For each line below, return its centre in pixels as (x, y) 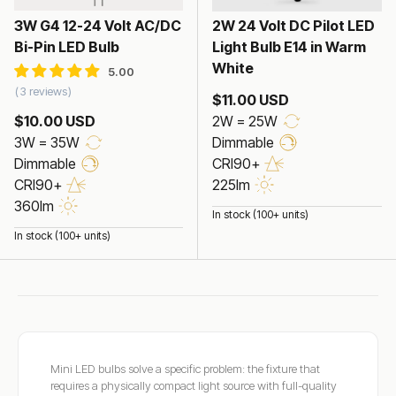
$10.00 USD (55, 121)
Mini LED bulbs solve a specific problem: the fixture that (185, 368)
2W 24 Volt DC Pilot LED (293, 25)
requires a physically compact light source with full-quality (194, 385)
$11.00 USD (251, 99)
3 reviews (43, 91)
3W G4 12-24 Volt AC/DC (98, 25)
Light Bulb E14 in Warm (289, 46)
